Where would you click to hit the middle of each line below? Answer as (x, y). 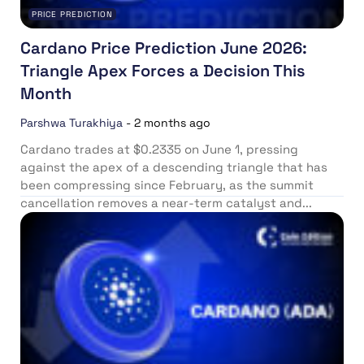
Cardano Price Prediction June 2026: (166, 48)
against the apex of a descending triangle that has (174, 167)
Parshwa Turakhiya (71, 123)
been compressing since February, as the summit (167, 185)
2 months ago (172, 123)
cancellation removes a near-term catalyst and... (166, 203)
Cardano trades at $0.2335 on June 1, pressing (159, 149)
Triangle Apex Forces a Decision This (163, 71)
